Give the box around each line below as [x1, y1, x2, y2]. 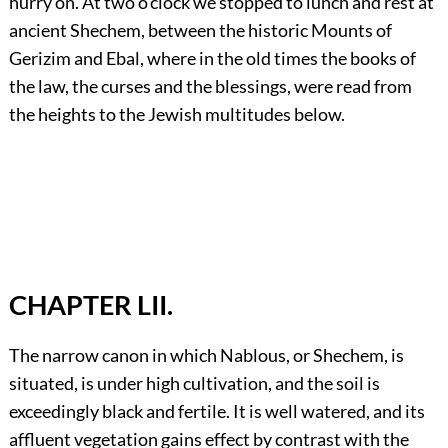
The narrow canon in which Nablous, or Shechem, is [8, 343, 404, 366]
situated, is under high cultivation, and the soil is [8, 371, 380, 394]
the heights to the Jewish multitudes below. [8, 103, 345, 126]
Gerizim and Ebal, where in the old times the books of [8, 47, 416, 70]
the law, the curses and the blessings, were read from [8, 75, 412, 98]
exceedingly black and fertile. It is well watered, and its [8, 399, 425, 422]
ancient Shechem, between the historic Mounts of [8, 19, 392, 42]
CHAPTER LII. [8, 287, 173, 321]
